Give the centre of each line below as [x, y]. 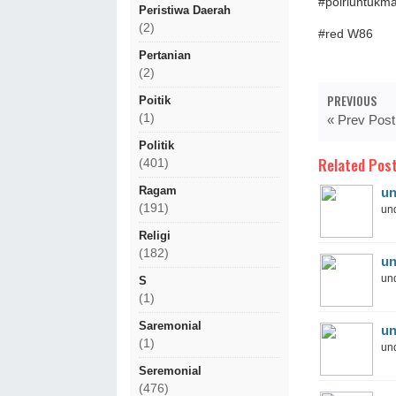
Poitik [155, 100]
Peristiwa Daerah [185, 10]
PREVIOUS [352, 100]
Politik [156, 145]
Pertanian [165, 55]
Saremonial [170, 326]
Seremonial [170, 371]
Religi [155, 236]
